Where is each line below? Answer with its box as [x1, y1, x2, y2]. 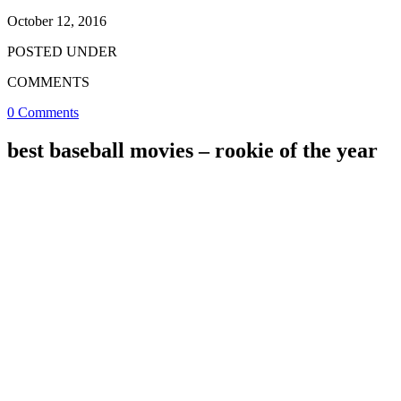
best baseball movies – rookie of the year [7, 138, 378, 162]
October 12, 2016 [7, 13, 107, 29]
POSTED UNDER [7, 43, 117, 59]
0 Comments [7, 104, 79, 120]
